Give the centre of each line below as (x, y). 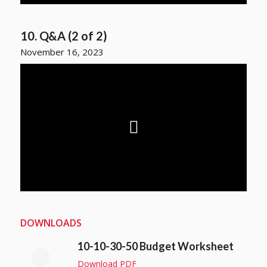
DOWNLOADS (51, 223)
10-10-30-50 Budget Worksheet (155, 246)
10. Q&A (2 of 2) (63, 36)
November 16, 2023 (62, 52)
